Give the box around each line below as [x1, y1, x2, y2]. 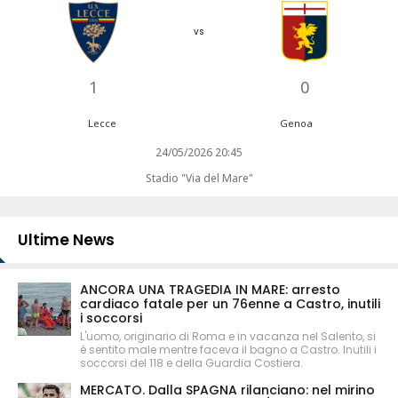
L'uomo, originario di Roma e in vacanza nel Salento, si [80, 328, 376, 344]
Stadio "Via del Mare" [145, 170, 253, 186]
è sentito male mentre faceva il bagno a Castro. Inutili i [80, 341, 377, 357]
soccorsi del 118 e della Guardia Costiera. [80, 354, 303, 370]
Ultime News [18, 228, 115, 251]
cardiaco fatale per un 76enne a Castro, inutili [80, 294, 380, 313]
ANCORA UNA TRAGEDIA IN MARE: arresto [80, 280, 340, 298]
